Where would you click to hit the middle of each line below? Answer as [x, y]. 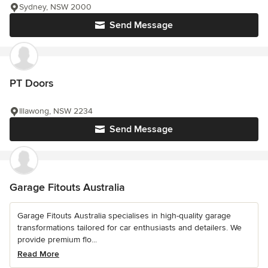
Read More [38, 254]
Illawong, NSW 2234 [56, 111]
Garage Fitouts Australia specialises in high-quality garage [124, 216]
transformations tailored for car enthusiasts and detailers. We [130, 228]
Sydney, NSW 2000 [55, 7]
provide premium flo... [57, 240]
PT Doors [31, 83]
